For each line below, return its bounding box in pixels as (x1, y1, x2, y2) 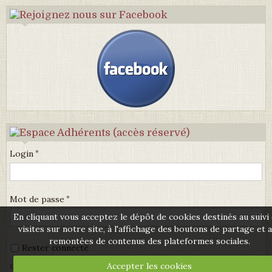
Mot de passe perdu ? (75, 261, 149, 271)
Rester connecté (22, 242, 89, 253)
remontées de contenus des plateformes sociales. (49, 236, 250, 246)
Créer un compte (10, 261, 68, 271)
